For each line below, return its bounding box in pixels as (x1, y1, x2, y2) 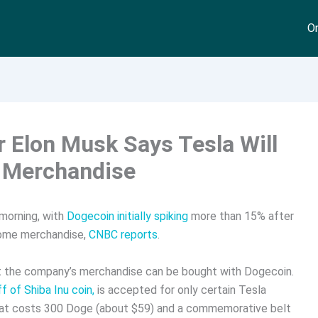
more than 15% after (188, 209, 294, 223)
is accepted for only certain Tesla (94, 283, 266, 297)
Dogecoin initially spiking (67, 209, 188, 223)
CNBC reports (89, 228, 158, 241)
